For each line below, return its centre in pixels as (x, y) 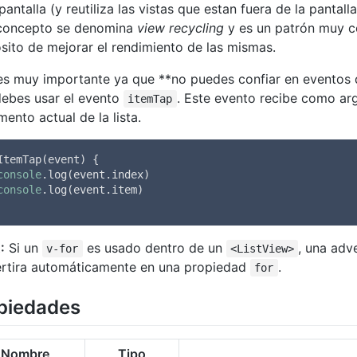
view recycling (180, 27)
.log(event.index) (96, 174)
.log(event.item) (92, 189)
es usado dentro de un (154, 247)
